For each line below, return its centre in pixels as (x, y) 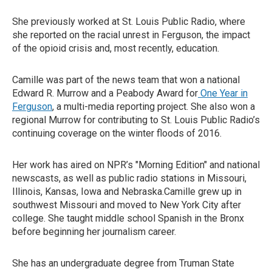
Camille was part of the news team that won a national (126, 80)
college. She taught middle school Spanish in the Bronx (128, 218)
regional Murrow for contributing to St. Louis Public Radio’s (136, 120)
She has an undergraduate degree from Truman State (123, 263)
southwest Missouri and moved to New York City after (127, 205)
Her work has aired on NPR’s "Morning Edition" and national (136, 165)
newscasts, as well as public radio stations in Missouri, (129, 178)
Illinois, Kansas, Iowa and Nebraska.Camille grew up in (127, 192)
